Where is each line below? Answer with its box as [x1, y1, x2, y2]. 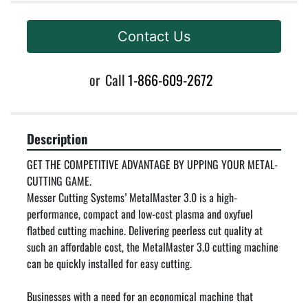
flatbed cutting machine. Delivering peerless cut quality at [27, 222, 263, 239]
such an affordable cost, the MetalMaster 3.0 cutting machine [27, 239, 278, 256]
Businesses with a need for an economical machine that [27, 288, 253, 305]
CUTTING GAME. [27, 173, 91, 190]
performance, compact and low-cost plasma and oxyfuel [27, 206, 253, 223]
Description [27, 129, 87, 148]
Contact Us [118, 28, 190, 45]
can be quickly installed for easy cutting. [27, 255, 192, 272]
